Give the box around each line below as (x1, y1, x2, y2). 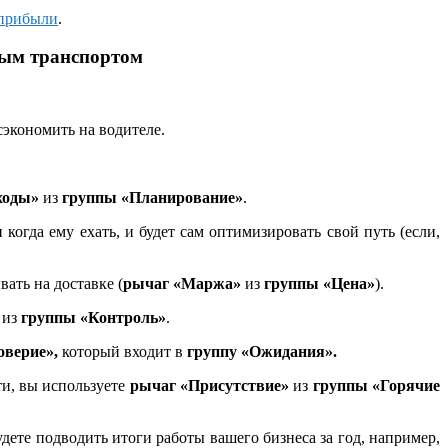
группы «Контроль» (17, 308, 166, 326)
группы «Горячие (312, 376, 441, 394)
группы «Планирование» (58, 188, 243, 206)
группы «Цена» (260, 274, 375, 292)
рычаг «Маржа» (123, 274, 241, 292)
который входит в (62, 342, 183, 360)
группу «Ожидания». (183, 342, 337, 360)
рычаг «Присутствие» (129, 376, 290, 394)
